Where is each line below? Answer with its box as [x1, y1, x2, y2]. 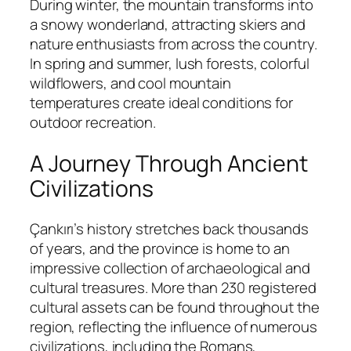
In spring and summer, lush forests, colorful [30, 52, 309, 74]
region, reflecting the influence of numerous [30, 317, 317, 338]
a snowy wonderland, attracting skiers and [30, 13, 306, 34]
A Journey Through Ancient [30, 147, 308, 179]
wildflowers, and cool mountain [30, 72, 231, 93]
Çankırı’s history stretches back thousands [30, 219, 309, 240]
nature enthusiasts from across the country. [30, 33, 317, 54]
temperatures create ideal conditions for [30, 92, 293, 113]
